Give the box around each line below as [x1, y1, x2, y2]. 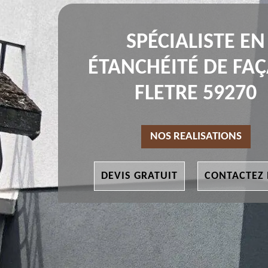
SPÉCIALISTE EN [126, 32, 265, 54]
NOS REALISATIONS [150, 131, 242, 143]
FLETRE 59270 [135, 83, 257, 105]
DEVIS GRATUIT [100, 170, 178, 182]
